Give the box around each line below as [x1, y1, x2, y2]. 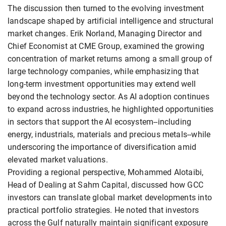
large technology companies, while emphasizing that [8, 67, 199, 77]
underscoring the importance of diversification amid [8, 142, 197, 152]
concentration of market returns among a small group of [8, 54, 212, 64]
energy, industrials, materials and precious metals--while [8, 130, 211, 140]
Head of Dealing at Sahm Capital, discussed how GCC [8, 180, 203, 190]
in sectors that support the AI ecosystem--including [8, 117, 192, 127]
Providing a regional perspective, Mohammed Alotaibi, [8, 167, 204, 178]
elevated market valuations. [8, 155, 108, 165]
